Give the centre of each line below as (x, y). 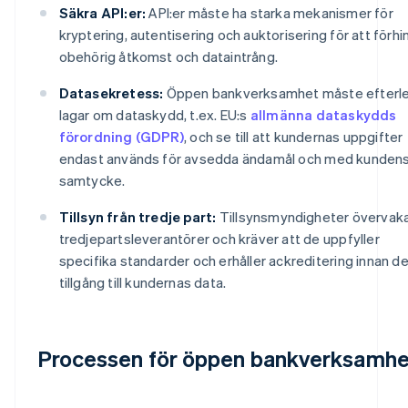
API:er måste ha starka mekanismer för (270, 12)
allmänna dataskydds (323, 114)
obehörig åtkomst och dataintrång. (168, 56)
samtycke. (92, 180)
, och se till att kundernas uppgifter (293, 136)
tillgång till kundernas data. (143, 282)
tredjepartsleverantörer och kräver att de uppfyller (219, 238)
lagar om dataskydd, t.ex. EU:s (154, 114)
